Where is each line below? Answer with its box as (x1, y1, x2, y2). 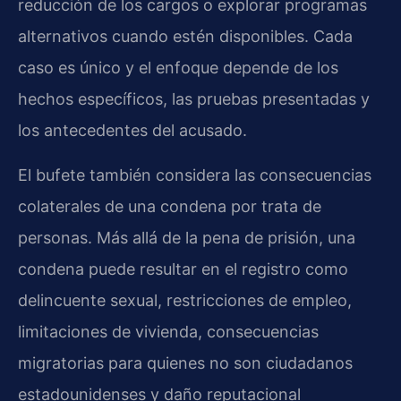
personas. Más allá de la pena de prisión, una (18, 227, 355, 247)
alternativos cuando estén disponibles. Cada (18, 27, 353, 47)
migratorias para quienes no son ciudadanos (18, 353, 353, 372)
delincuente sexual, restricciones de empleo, (18, 290, 352, 310)
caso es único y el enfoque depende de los (18, 58, 338, 78)
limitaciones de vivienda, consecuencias (18, 321, 319, 341)
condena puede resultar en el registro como (18, 259, 348, 278)
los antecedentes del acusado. (18, 121, 247, 141)
